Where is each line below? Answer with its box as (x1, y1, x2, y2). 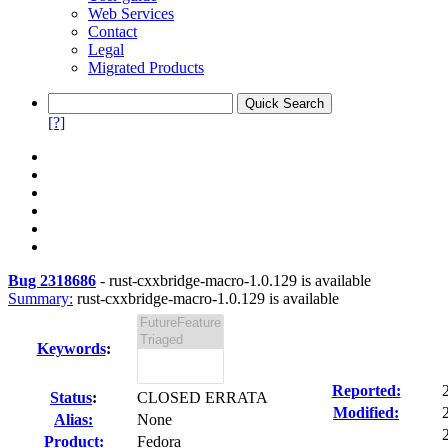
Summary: (8, 290, 73, 307)
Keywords (36, 340, 106, 357)
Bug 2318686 (8, 272, 96, 289)
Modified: (333, 404, 399, 421)
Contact (88, 23, 137, 40)
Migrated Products (88, 59, 204, 76)
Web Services (88, 5, 174, 22)
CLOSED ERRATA (137, 389, 268, 406)
